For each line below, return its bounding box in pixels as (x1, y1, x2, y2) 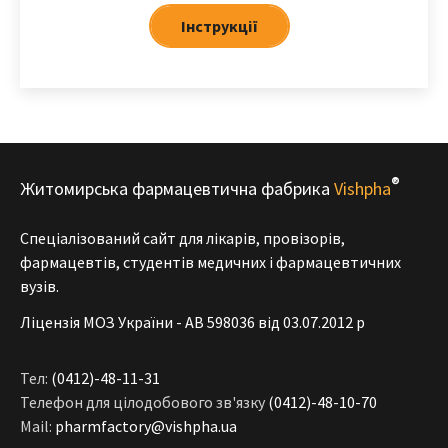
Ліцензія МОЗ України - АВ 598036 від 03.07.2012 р (20, 312, 365, 333)
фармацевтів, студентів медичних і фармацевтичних (20, 252, 401, 273)
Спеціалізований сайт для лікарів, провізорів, (20, 228, 345, 249)
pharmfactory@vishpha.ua (55, 416, 237, 437)
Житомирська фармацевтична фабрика (20, 177, 334, 201)
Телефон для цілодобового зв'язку (20, 392, 268, 413)
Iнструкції (180, 16, 258, 37)
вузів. (20, 276, 59, 297)
